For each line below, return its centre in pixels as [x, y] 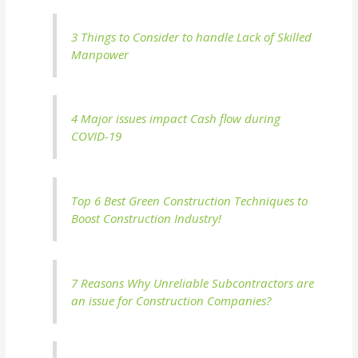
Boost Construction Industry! [147, 218]
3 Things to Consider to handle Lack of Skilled [192, 36]
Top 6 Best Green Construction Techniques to [190, 200]
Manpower [100, 54]
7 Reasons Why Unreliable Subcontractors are [193, 282]
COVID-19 [97, 136]
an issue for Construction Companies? [171, 300]
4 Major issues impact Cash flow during [176, 119]
